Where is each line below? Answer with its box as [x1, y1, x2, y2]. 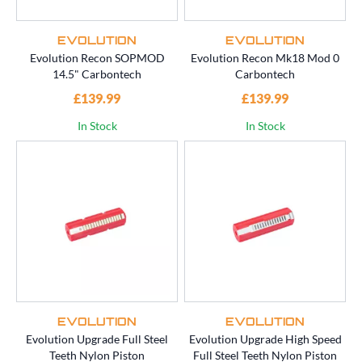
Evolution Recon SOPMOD [29, 51, 165, 65]
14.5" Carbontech [53, 67, 141, 82]
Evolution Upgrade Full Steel [26, 332, 168, 347]
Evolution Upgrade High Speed [188, 332, 342, 347]
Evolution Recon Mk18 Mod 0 [191, 51, 339, 65]
